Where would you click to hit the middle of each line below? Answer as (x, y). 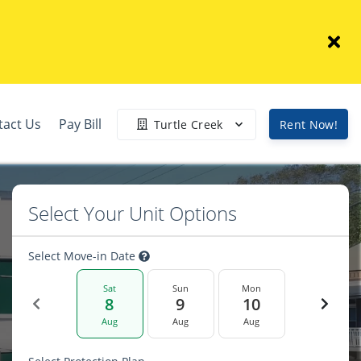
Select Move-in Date (83, 256)
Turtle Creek (188, 124)
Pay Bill (81, 124)
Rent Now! (308, 124)
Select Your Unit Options (133, 213)
